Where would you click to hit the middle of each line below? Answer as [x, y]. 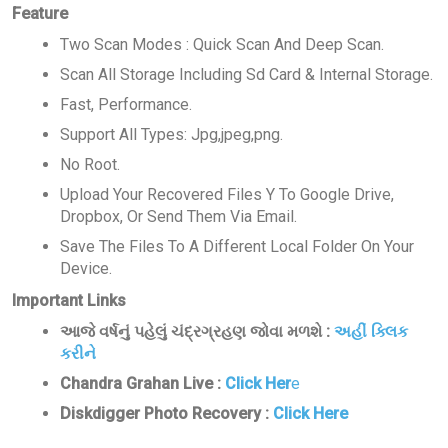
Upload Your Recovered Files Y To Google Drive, [227, 195]
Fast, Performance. [126, 105]
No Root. [90, 165]
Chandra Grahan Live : [142, 384]
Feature [40, 14]
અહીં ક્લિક [371, 332]
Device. [86, 269]
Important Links [69, 301]
